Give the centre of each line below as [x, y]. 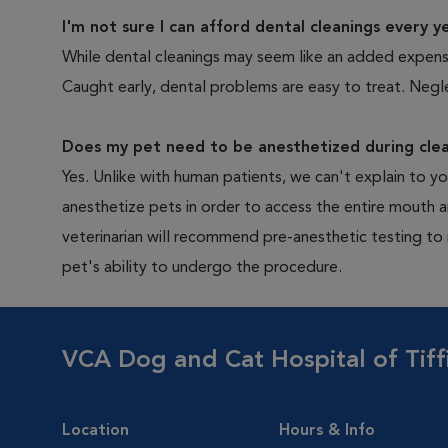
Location [95, 431]
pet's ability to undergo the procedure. [202, 268]
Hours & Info [327, 431]
